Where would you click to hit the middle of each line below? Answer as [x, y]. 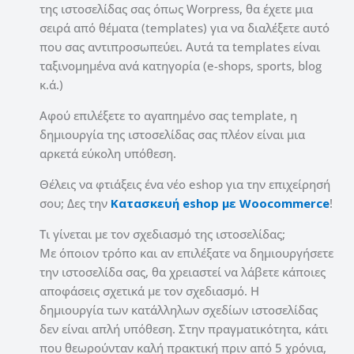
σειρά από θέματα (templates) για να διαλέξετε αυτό [185, 27]
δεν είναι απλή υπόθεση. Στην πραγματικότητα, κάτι [184, 328]
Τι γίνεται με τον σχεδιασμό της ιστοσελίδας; [162, 233]
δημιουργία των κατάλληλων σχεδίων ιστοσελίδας [179, 309]
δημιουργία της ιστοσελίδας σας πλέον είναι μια [172, 134]
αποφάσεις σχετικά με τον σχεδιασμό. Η [149, 290]
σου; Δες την [75, 203]
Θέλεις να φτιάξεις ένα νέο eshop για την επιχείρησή [185, 184]
